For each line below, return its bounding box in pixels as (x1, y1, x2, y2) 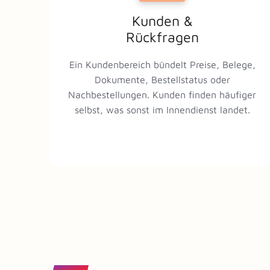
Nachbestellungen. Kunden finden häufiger (68, 89, 257, 100)
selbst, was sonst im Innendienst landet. (74, 104, 250, 115)
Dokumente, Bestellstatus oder (94, 74, 230, 85)
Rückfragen (125, 29, 199, 46)
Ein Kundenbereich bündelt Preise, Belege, (69, 58, 256, 70)
